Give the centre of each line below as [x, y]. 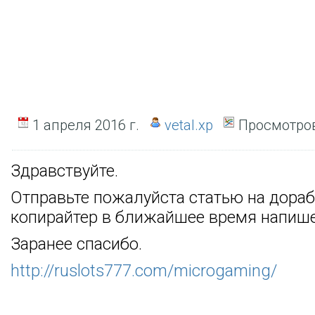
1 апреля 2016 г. [84, 125]
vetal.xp [189, 125]
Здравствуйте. [64, 171]
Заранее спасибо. [76, 244]
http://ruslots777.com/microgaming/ [144, 271]
